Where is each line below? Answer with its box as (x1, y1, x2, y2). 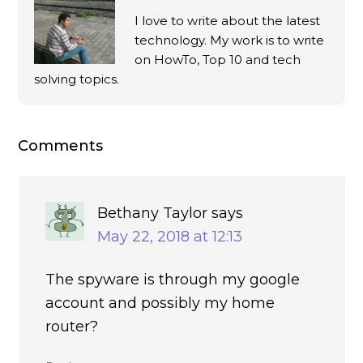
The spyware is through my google (45, 270, 301, 288)
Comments (18, 136, 104, 155)
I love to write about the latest (135, 12, 321, 28)
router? (45, 317, 99, 335)
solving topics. (34, 70, 120, 87)
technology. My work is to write (135, 32, 325, 48)
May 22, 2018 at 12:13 (97, 227, 243, 246)
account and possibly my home (45, 293, 275, 312)
